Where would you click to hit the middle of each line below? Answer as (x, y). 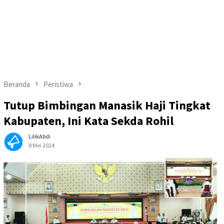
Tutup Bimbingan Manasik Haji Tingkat (107, 105)
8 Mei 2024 (41, 145)
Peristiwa (58, 84)
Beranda (17, 84)
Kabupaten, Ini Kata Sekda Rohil (88, 121)
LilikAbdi (39, 136)
